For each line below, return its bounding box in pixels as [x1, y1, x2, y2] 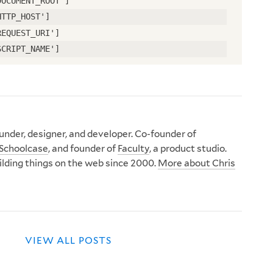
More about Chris [158, 157, 235, 169]
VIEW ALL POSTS [25, 235, 112, 247]
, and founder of [48, 142, 118, 154]
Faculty [118, 142, 149, 154]
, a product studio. [149, 142, 227, 154]
